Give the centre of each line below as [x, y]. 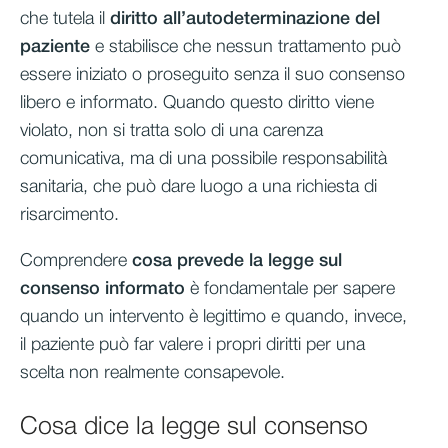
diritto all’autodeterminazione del [245, 19]
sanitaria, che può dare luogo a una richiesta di [198, 187]
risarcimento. [69, 215]
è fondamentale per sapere [290, 289]
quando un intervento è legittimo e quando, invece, [213, 317]
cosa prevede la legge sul [237, 261]
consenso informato [102, 289]
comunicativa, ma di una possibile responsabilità [203, 159]
